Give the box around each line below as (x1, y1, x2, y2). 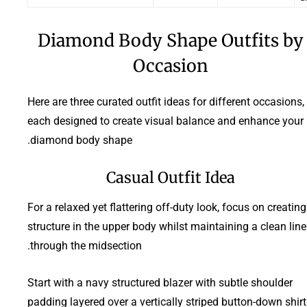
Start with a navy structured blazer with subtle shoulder (27, 275, 293, 289)
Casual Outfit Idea (106, 167, 235, 187)
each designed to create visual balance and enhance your (27, 114, 304, 127)
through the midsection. (30, 238, 142, 252)
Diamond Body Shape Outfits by (38, 29, 304, 51)
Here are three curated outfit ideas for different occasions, (27, 95, 304, 108)
